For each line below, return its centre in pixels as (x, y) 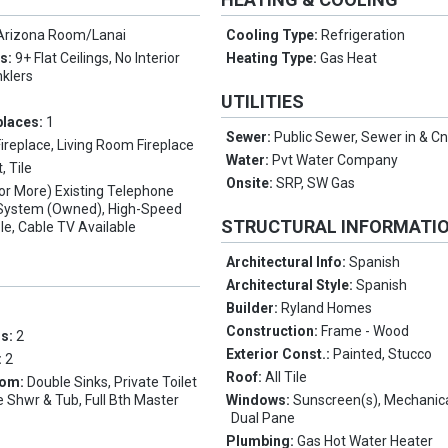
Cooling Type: (274, 35)
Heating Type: (273, 58)
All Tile (286, 377)
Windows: (260, 400)
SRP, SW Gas (316, 183)
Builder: (254, 308)
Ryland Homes (327, 308)
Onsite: (251, 183)
